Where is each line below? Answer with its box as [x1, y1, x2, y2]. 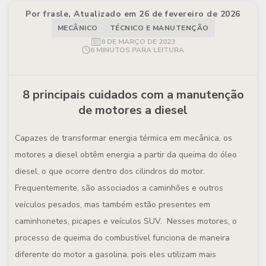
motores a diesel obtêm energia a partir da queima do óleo [15, 149, 237, 160]
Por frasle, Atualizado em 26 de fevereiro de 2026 [26, 8, 240, 20]
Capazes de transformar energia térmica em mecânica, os [15, 132, 232, 144]
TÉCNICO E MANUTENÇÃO [109, 23, 209, 33]
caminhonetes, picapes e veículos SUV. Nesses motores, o [15, 216, 237, 227]
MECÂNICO [57, 23, 98, 33]
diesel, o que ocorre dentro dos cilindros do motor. [15, 166, 205, 177]
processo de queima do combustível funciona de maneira [15, 232, 230, 243]
